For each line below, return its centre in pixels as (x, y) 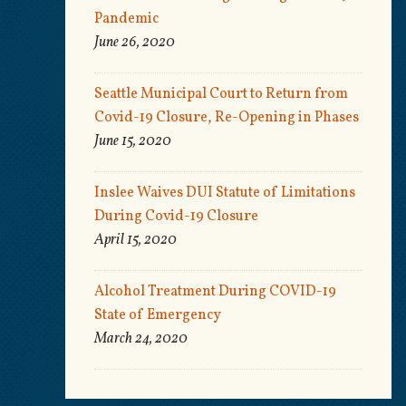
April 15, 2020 (135, 240)
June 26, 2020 (135, 43)
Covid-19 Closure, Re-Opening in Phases (227, 118)
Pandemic (126, 19)
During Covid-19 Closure (176, 217)
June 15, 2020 (133, 141)
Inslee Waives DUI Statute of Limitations (225, 193)
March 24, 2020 (141, 339)
